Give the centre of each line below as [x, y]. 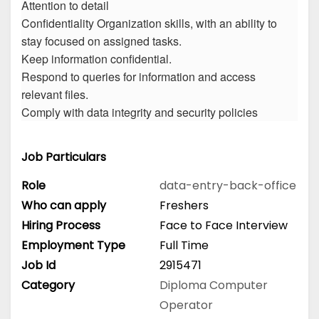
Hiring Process [61, 225]
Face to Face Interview [224, 225]
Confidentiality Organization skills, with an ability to [149, 23]
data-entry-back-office [228, 185]
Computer [239, 285]
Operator [186, 305]
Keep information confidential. [96, 59]
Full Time [184, 245]
